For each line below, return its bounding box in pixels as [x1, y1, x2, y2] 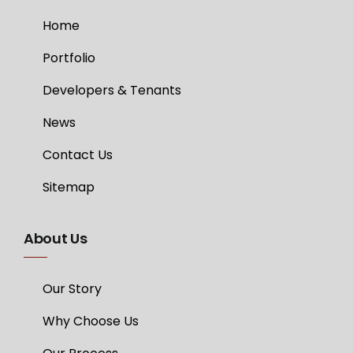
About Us [23, 229, 87, 248]
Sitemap [42, 178, 95, 196]
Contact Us [42, 146, 113, 164]
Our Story [42, 280, 102, 298]
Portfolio [42, 49, 95, 67]
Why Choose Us [42, 312, 139, 330]
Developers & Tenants [42, 81, 181, 99]
